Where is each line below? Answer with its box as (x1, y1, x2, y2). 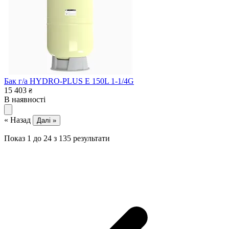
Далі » (37, 116, 56, 124)
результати (73, 133, 110, 143)
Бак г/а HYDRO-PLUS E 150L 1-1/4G (4, 76, 134, 85)
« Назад (4, 115, 33, 124)
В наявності (4, 95, 45, 104)
